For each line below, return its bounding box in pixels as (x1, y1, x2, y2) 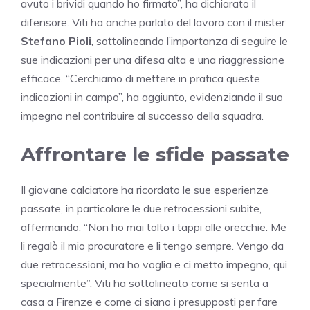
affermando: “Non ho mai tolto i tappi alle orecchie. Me (21, 220, 286, 235)
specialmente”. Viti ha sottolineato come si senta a (21, 276, 268, 291)
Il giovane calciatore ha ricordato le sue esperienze (21, 183, 268, 197)
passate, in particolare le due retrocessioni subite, (21, 201, 262, 216)
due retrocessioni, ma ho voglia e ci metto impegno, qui (21, 257, 287, 272)
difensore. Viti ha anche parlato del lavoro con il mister (21, 15, 285, 30)
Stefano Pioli (21, 34, 91, 48)
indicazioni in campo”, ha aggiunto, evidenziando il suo (21, 90, 283, 104)
